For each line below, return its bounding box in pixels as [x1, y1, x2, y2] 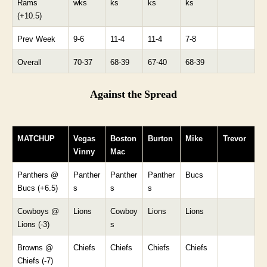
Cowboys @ [17, 206, 59, 216]
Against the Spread [90, 87, 177, 101]
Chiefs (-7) [17, 256, 53, 265]
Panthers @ [17, 170, 58, 179]
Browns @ [17, 243, 53, 252]
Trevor [223, 133, 246, 143]
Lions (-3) [17, 219, 49, 229]
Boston [110, 133, 136, 143]
